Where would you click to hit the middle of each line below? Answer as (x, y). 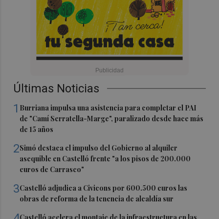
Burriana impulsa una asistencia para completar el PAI (108, 108)
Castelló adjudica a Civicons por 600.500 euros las (104, 188)
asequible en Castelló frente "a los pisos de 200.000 (105, 158)
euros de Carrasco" (52, 169)
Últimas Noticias (56, 88)
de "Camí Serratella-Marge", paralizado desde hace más (112, 118)
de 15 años (37, 129)
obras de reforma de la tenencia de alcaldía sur (97, 198)
